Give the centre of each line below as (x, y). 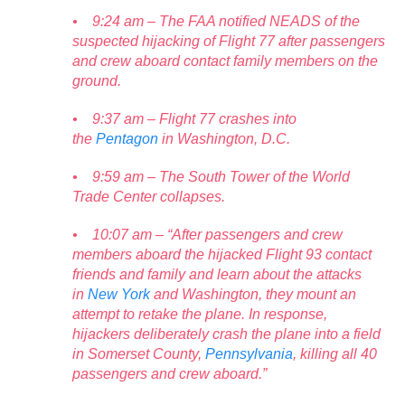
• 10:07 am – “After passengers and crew (207, 234)
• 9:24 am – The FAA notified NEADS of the (216, 21)
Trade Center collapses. (149, 196)
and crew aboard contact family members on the (225, 61)
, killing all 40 (335, 353)
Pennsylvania (249, 353)
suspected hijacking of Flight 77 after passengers (229, 41)
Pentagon (127, 138)
